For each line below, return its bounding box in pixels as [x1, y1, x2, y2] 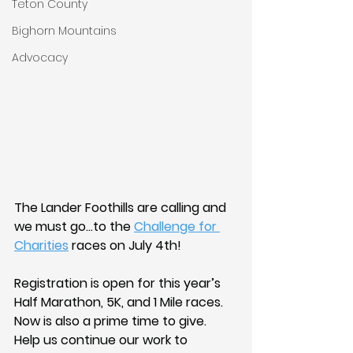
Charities [14, 236, 69, 255]
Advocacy [12, 50, 68, 65]
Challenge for [134, 217, 220, 236]
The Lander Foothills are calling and [14, 199, 229, 217]
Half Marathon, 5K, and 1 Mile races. [14, 293, 226, 311]
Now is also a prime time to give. [14, 312, 210, 330]
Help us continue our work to [14, 331, 191, 349]
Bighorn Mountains [12, 23, 117, 39]
